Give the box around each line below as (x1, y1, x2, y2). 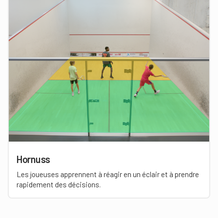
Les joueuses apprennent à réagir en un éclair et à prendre (17, 170, 199, 179)
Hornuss (17, 153, 50, 165)
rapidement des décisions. (17, 180, 101, 189)
